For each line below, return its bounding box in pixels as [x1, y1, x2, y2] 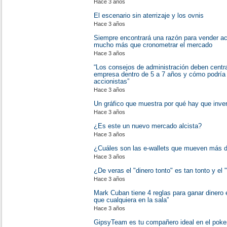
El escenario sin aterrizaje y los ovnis [94, 12, 204, 19]
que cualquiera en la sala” [94, 196, 169, 204]
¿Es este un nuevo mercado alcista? [94, 122, 202, 130]
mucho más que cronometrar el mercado [94, 41, 212, 49]
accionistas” [94, 78, 129, 85]
